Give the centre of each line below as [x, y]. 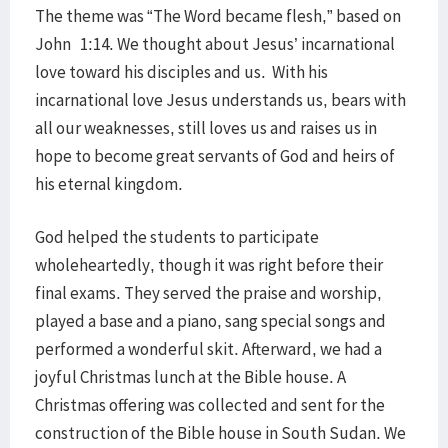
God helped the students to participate [177, 237]
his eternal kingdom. [109, 184]
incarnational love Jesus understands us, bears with [220, 100]
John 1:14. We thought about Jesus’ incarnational [215, 44]
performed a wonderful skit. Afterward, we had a [208, 349]
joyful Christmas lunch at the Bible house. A [190, 377]
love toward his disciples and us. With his [181, 72]
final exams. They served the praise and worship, [208, 293]
